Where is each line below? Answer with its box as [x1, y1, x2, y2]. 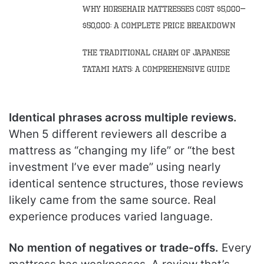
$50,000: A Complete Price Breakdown [82, 20, 236, 31]
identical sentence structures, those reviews [9, 176, 243, 190]
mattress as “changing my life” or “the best [9, 143, 235, 157]
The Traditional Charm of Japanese [82, 47, 230, 58]
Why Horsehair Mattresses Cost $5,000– [82, 4, 246, 14]
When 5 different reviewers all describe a [9, 127, 227, 141]
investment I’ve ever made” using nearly [9, 160, 221, 174]
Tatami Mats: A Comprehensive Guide [82, 64, 230, 74]
